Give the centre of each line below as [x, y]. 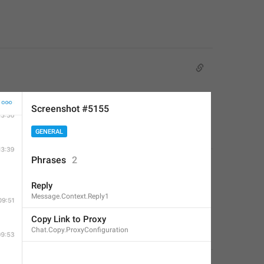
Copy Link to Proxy [69, 219]
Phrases [49, 160]
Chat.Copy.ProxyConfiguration [80, 230]
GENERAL [49, 132]
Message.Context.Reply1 [70, 196]
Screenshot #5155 [70, 109]
